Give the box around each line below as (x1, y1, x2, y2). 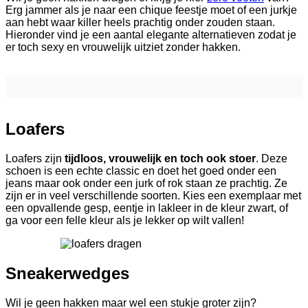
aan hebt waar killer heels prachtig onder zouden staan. (5, 16, 275, 28)
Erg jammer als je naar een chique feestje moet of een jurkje (5, 3, 297, 16)
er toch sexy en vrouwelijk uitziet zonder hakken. (5, 41, 241, 53)
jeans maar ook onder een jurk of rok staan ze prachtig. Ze (5, 177, 287, 189)
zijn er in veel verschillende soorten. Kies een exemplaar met (5, 189, 301, 201)
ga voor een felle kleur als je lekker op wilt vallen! (5, 214, 244, 226)
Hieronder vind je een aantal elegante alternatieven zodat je (5, 28, 296, 41)
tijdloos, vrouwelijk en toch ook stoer (65, 152, 256, 164)
